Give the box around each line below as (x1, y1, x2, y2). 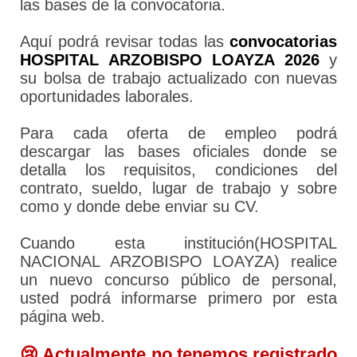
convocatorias (229, 33, 337, 51)
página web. (20, 308, 105, 326)
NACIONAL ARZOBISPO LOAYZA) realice (20, 253, 337, 271)
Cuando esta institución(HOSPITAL (20, 234, 337, 253)
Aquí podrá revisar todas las (20, 33, 229, 51)
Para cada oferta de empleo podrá (20, 124, 337, 143)
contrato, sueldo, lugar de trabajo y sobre (20, 179, 337, 198)
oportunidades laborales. (20, 88, 194, 106)
